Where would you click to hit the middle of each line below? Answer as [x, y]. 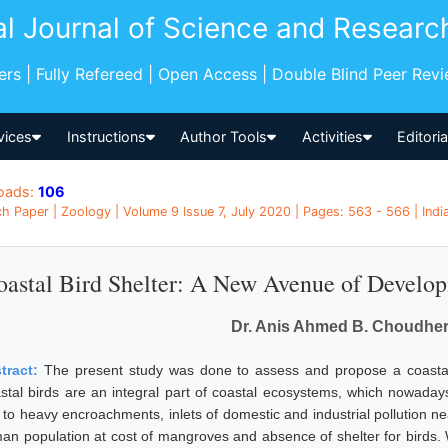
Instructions [106, 136]
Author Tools [224, 136]
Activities [332, 136]
